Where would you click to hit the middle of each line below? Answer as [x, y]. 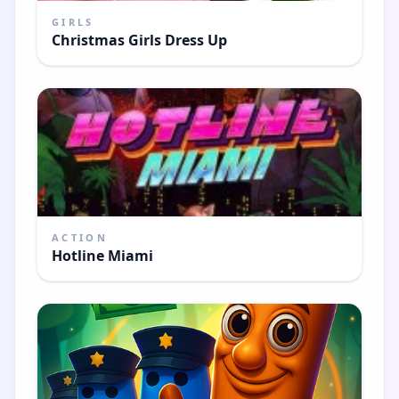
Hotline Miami [102, 255]
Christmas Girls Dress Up [139, 40]
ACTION [80, 237]
